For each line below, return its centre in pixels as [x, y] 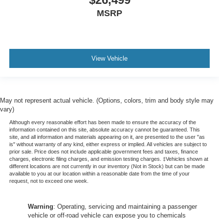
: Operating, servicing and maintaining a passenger [125, 207]
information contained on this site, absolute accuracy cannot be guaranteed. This [104, 130]
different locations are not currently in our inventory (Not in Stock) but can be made [107, 166]
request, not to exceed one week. [49, 181]
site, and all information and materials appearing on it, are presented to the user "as [107, 137]
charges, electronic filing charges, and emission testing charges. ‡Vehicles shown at [109, 159]
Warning [41, 207]
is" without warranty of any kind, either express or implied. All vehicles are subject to [108, 144]
